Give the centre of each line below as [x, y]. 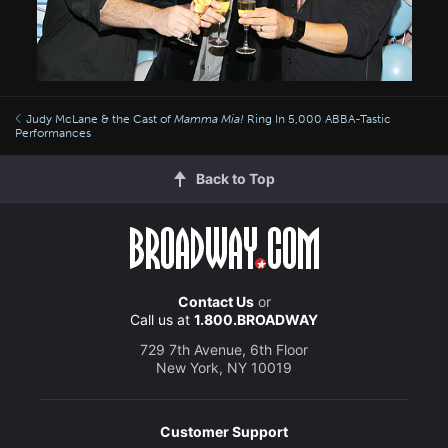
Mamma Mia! [209, 119]
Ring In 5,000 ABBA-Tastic [317, 119]
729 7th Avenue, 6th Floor [224, 349]
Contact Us [215, 301]
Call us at [162, 319]
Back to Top [235, 178]
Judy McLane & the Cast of [100, 119]
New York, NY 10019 [224, 367]
